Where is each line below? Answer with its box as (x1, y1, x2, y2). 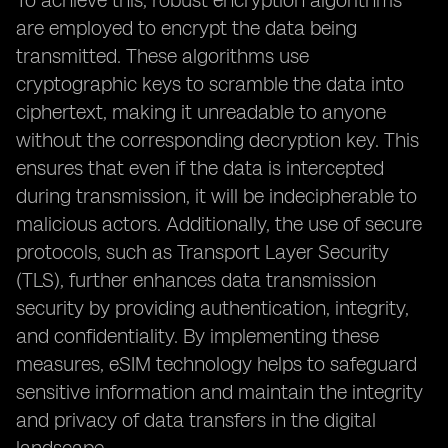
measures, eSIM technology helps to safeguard (16, 352, 417, 376)
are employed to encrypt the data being (16, 16, 357, 40)
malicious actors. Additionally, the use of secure (16, 212, 422, 236)
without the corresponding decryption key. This (16, 128, 419, 152)
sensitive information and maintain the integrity (16, 380, 423, 404)
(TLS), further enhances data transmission (16, 268, 376, 292)
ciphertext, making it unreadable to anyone (16, 100, 386, 124)
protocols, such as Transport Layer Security (16, 240, 389, 264)
